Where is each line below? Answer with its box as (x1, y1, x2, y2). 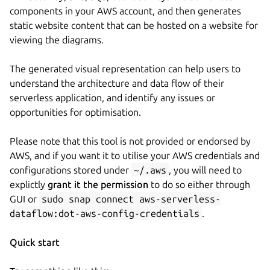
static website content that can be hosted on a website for (10, 19, 258, 31)
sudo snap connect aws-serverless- (42, 193, 221, 204)
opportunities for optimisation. (10, 106, 141, 118)
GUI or (10, 193, 39, 204)
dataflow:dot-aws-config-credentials (10, 207, 199, 219)
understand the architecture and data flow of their (10, 77, 224, 89)
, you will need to (169, 164, 242, 175)
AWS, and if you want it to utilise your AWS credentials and (10, 149, 260, 161)
